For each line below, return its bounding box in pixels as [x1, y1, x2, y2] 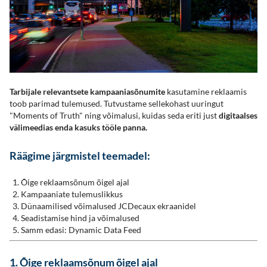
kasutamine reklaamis [165, 86, 247, 97]
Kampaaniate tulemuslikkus [21, 189, 123, 200]
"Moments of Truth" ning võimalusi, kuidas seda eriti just [10, 110, 219, 121]
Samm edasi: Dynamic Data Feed [21, 225, 143, 235]
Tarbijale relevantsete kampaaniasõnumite [10, 86, 165, 97]
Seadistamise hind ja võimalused [21, 213, 139, 223]
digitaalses [219, 110, 257, 121]
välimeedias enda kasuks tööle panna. [10, 122, 147, 133]
